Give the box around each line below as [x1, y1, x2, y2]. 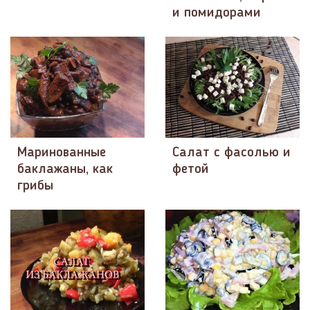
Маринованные [17, 145, 106, 160]
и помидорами [172, 6, 261, 21]
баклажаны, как [17, 162, 113, 176]
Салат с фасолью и [172, 145, 291, 160]
